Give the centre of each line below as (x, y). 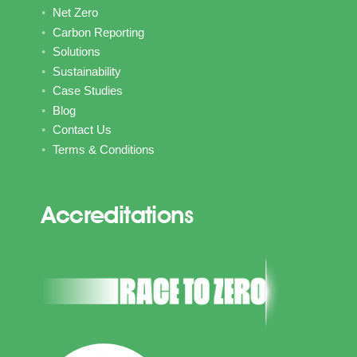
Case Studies (88, 91)
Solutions (77, 52)
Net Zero (76, 13)
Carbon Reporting (99, 32)
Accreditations (117, 215)
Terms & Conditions (104, 149)
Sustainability (87, 71)
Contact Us (82, 130)
